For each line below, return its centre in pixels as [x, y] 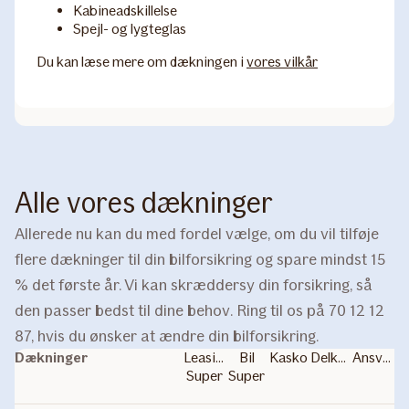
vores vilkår [282, 62]
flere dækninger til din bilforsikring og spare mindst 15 [200, 259]
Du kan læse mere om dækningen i [142, 62]
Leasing [207, 357]
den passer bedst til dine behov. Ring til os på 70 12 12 [199, 310]
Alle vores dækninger [144, 203]
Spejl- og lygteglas [130, 29]
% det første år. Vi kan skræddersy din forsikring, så [194, 285]
